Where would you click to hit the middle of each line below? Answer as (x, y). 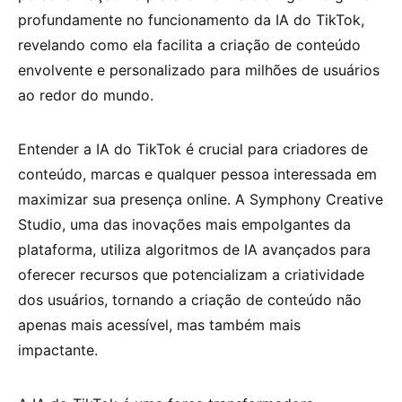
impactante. (58, 350)
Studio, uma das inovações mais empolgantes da (184, 224)
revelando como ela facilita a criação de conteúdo (189, 44)
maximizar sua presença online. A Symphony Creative (201, 199)
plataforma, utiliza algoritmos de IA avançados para (194, 249)
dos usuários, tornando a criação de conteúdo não (190, 299)
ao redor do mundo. (86, 95)
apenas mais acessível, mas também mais (159, 324)
